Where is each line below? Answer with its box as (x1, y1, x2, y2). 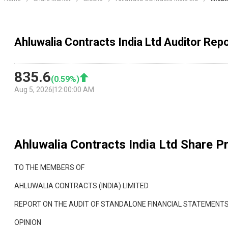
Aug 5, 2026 (14, 85, 52, 94)
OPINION (14, 218, 41, 227)
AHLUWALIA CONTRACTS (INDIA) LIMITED (14, 182, 149, 190)
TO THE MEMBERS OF (14, 163, 84, 172)
